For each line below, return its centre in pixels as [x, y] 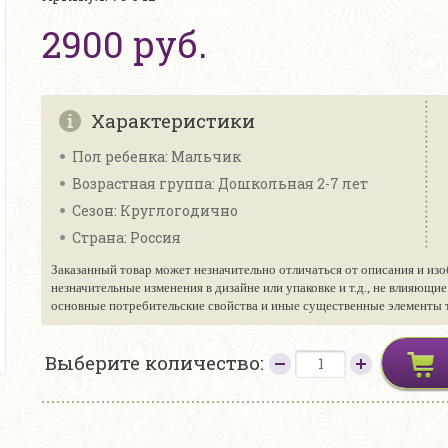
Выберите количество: [157, 362]
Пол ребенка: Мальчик [156, 156]
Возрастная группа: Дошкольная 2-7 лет [220, 183]
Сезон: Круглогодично [155, 210]
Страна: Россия [126, 237]
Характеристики [173, 120]
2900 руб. [124, 44]
